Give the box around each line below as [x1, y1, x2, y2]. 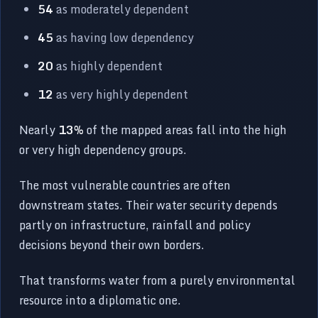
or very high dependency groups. [19, 140, 187, 159]
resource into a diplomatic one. [19, 290, 182, 309]
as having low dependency [53, 28, 194, 47]
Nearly [19, 120, 59, 139]
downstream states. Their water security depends [19, 195, 278, 214]
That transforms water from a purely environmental [19, 270, 296, 290]
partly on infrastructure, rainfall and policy [19, 215, 251, 234]
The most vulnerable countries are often [19, 175, 231, 194]
